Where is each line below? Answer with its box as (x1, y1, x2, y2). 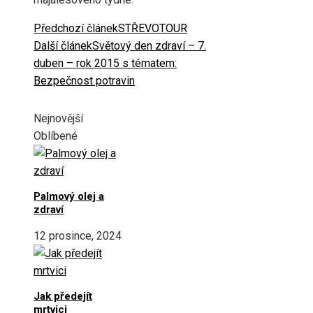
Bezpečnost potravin (34, 74, 135, 88)
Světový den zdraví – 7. (92, 39, 206, 53)
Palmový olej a (34, 189, 104, 203)
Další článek (34, 39, 92, 53)
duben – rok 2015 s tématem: (34, 57, 177, 71)
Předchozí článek (34, 22, 118, 36)
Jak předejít (34, 289, 92, 303)
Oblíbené (34, 129, 78, 143)
